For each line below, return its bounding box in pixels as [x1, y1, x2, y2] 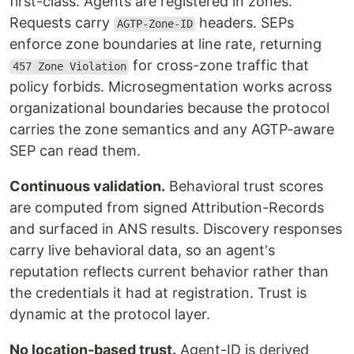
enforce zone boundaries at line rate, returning [9, 36, 322, 53]
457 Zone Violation [12, 60, 126, 73]
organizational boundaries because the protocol [9, 100, 330, 117]
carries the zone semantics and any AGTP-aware [9, 121, 334, 138]
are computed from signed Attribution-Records [9, 199, 324, 217]
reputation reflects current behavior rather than [9, 263, 329, 281]
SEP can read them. [9, 142, 141, 160]
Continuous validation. [9, 178, 165, 195]
